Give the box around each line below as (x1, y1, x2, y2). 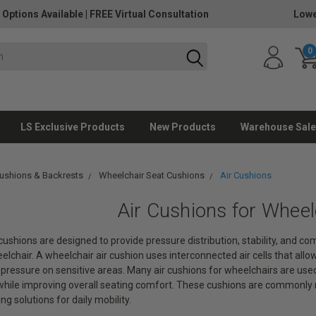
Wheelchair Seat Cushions (98, 170, 205, 181)
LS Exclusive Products (20, 121, 125, 133)
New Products (150, 121, 216, 133)
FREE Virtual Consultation (90, 8, 209, 20)
